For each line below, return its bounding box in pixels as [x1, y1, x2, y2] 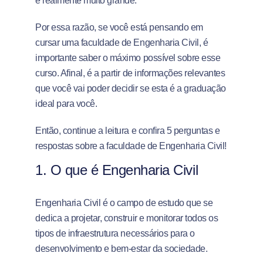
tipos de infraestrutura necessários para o [35, 228, 195, 238]
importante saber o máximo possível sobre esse [35, 53, 221, 63]
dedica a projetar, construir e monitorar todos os [35, 213, 218, 223]
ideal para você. [35, 99, 97, 109]
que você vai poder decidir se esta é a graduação [35, 83, 226, 93]
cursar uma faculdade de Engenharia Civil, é [35, 38, 208, 48]
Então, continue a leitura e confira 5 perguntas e [35, 126, 220, 136]
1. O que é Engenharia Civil [35, 162, 198, 178]
